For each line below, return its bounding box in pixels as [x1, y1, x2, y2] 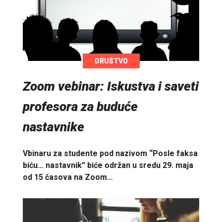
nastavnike [23, 119, 84, 134]
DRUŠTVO [94, 56, 128, 65]
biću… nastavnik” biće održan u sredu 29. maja [23, 161, 193, 170]
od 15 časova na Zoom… [23, 172, 113, 182]
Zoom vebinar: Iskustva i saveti [23, 78, 199, 94]
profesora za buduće [23, 99, 138, 114]
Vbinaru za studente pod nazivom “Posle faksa [23, 149, 198, 159]
